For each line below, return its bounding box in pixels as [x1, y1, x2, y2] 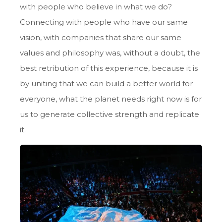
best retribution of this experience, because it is [20, 63, 198, 73]
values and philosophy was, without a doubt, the [20, 48, 200, 57]
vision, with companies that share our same [20, 32, 181, 42]
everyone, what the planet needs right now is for [20, 94, 202, 104]
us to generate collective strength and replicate [20, 109, 199, 119]
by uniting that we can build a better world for [20, 78, 193, 88]
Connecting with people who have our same [20, 17, 188, 27]
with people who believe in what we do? [20, 1, 172, 11]
